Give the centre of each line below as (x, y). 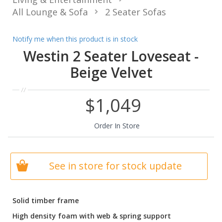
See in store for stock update (115, 166)
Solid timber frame (46, 200)
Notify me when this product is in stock (75, 39)
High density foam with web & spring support (92, 216)
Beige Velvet (111, 72)
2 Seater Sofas (136, 12)
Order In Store (117, 125)
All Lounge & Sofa (50, 12)
